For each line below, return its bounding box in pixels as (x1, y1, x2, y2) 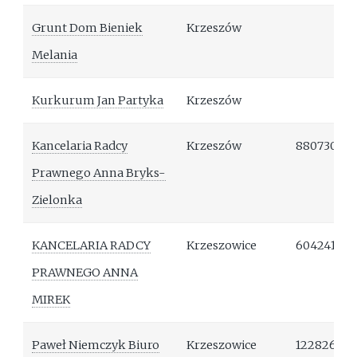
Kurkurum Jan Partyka (32, 93, 164, 108)
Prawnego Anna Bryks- (32, 166, 167, 181)
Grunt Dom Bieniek (32, 21, 143, 36)
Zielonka (32, 193, 83, 208)
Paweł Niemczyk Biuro (32, 338, 160, 353)
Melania (32, 48, 78, 63)
